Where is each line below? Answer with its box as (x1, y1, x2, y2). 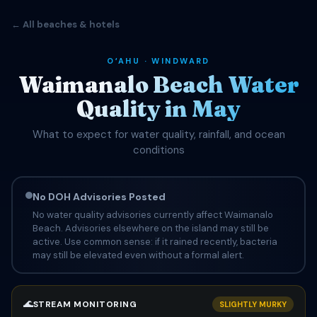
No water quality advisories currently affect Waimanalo (32, 208, 273, 221)
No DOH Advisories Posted (32, 190, 166, 203)
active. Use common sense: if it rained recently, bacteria (32, 235, 277, 248)
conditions (132, 143, 185, 157)
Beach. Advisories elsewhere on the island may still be (32, 221, 269, 234)
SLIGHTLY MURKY (219, 299, 287, 309)
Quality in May (76, 95, 241, 122)
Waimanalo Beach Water (18, 71, 299, 98)
